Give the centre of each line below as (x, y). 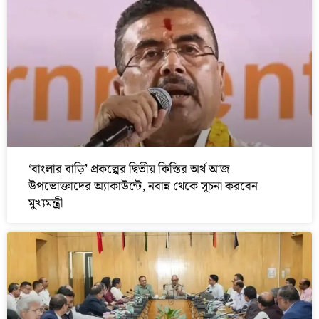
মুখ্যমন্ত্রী (46, 204)
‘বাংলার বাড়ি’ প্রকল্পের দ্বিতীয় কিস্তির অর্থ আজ (129, 170)
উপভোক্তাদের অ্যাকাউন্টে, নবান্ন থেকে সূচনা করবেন (143, 187)
